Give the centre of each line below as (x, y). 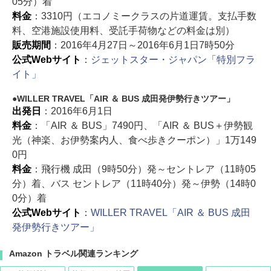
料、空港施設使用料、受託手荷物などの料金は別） (123, 31)
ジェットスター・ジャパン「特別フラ (173, 60)
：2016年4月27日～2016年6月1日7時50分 (142, 45)
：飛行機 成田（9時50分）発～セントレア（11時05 (143, 169)
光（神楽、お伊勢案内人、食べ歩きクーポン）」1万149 (134, 140)
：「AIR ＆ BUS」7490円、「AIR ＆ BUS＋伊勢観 (142, 126)
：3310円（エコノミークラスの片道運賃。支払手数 (144, 16)
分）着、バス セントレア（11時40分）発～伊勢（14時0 (134, 184)
